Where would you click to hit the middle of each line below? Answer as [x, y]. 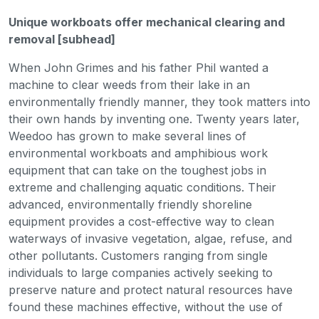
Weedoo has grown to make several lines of [127, 136]
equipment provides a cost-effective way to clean [141, 222]
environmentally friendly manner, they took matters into [159, 102]
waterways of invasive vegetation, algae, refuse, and [150, 239]
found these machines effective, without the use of [146, 307]
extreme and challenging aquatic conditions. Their [142, 188]
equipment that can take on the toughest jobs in [137, 171]
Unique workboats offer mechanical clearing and [147, 22]
